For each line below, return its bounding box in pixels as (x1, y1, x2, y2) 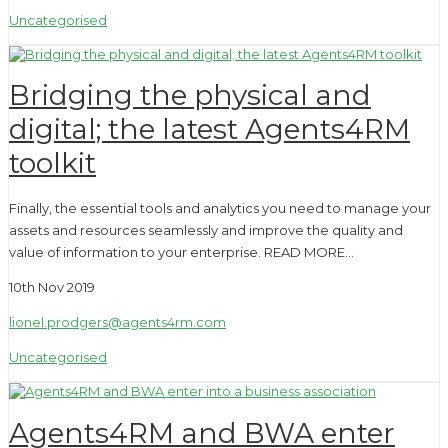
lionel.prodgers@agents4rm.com (9, 313, 226, 330)
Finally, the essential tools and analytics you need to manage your (9, 199, 431, 216)
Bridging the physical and (9, 78, 371, 113)
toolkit (9, 146, 96, 181)
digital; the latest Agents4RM (9, 112, 410, 147)
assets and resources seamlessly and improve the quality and (9, 221, 403, 238)
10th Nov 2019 (9, 278, 95, 295)
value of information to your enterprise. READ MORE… (9, 243, 354, 260)
